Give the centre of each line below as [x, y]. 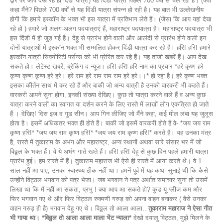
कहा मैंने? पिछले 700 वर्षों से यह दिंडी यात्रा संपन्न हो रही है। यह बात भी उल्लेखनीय [107, 9]
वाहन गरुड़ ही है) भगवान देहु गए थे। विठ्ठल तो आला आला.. [79, 208]
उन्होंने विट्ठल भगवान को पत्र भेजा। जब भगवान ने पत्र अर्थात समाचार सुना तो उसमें [109, 180]
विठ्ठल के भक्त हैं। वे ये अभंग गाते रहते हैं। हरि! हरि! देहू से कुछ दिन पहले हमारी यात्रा [109, 151]
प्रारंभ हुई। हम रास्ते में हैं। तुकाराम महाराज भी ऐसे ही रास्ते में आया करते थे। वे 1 [106, 161]
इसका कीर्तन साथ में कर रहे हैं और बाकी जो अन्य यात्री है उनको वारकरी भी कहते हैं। [110, 85]
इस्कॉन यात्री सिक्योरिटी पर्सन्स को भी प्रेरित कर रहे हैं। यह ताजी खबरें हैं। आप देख [108, 57]
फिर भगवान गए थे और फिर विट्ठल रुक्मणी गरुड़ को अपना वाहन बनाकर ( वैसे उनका [108, 199]
